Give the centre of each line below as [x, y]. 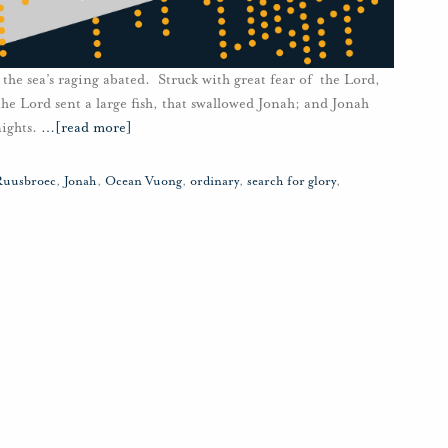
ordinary [214, 181]
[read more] [93, 128]
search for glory [291, 181]
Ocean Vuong [143, 181]
